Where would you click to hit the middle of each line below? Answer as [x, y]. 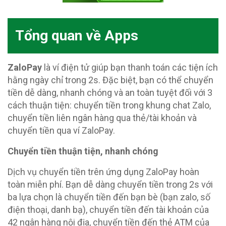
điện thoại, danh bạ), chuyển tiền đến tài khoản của [108, 210]
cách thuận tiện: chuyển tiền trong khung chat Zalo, [109, 105]
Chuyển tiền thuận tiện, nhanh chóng [83, 151]
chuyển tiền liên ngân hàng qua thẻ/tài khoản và [102, 118]
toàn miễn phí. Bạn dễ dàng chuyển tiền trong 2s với [110, 185]
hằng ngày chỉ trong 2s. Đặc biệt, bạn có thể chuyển [110, 80]
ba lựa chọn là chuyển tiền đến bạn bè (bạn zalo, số [109, 197]
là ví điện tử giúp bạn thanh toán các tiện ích [130, 68]
